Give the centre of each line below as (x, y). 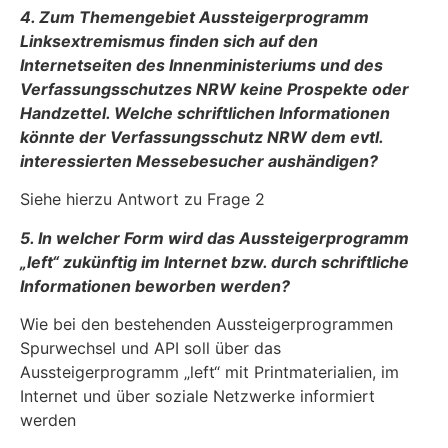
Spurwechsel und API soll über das (150, 348)
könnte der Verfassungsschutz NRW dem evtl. (201, 136)
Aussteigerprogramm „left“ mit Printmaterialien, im (209, 372)
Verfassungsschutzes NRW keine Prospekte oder (214, 88)
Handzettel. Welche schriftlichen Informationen (205, 112)
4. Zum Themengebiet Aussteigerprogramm (194, 16)
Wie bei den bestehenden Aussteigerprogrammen (206, 324)
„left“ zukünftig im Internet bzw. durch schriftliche (214, 261)
